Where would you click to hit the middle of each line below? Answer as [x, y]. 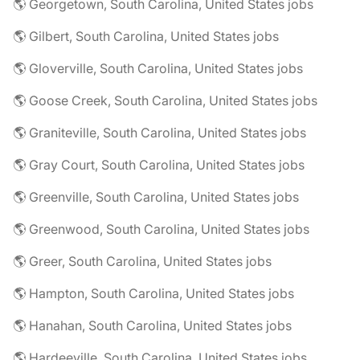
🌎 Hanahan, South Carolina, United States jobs [152, 325]
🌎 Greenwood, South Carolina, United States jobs [161, 229]
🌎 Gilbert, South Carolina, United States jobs [146, 36]
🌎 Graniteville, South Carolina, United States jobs [160, 133]
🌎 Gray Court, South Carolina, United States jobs [159, 165]
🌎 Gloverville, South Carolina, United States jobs [158, 68]
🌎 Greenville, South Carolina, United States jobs [156, 197]
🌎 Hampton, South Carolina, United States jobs [153, 293]
